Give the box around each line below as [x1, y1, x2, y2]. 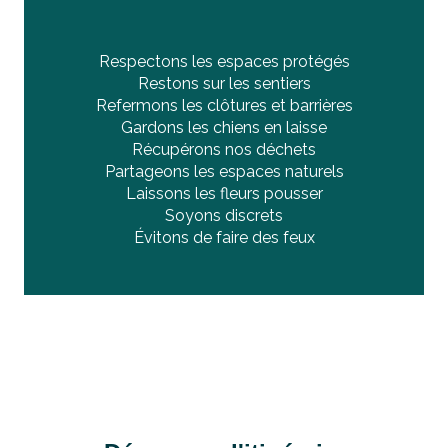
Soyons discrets [165, 206, 283, 226]
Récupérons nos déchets [132, 140, 316, 160]
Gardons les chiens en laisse [121, 118, 327, 138]
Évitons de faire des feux [133, 228, 315, 248]
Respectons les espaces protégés [98, 52, 350, 72]
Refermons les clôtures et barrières [95, 96, 353, 116]
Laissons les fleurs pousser [125, 184, 323, 204]
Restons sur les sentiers [137, 74, 311, 94]
